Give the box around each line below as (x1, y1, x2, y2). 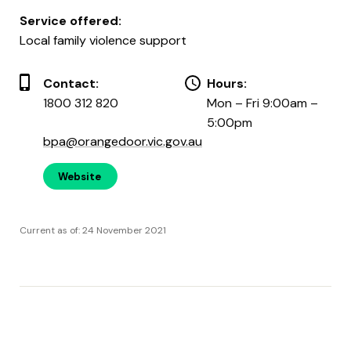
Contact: (43, 74, 99, 92)
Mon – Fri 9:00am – (207, 94, 318, 111)
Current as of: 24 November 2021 (20, 223, 166, 237)
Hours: (207, 74, 247, 92)
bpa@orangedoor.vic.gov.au (43, 132, 202, 150)
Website (58, 169, 101, 183)
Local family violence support (20, 31, 186, 49)
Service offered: (20, 12, 121, 29)
